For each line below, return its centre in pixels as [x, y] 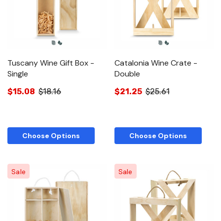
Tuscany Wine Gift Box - [51, 63]
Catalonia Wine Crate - [156, 63]
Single [18, 74]
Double [127, 74]
